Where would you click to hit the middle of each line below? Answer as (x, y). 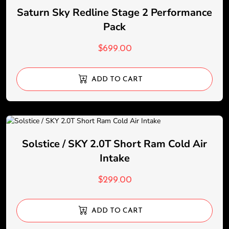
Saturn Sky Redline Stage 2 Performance (114, 13)
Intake (114, 158)
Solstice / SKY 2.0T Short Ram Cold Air (114, 144)
